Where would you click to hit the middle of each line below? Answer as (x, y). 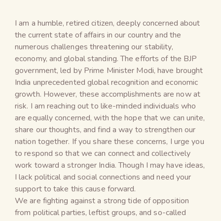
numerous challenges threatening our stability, (94, 47)
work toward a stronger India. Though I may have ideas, (110, 165)
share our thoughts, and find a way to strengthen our (105, 129)
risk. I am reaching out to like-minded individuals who (106, 106)
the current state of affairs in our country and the (98, 35)
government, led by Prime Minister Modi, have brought (109, 70)
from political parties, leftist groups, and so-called (101, 212)
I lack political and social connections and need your (103, 177)
